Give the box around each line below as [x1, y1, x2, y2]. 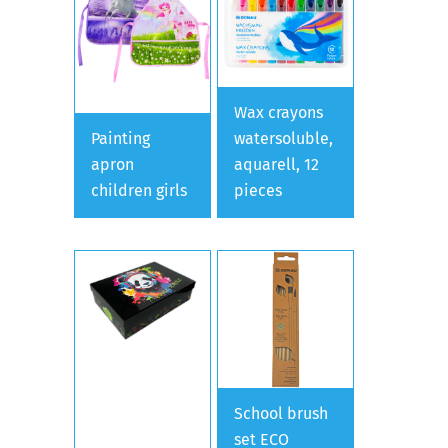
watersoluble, [234, 129, 334, 149]
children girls [91, 181, 187, 201]
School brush [234, 403, 329, 423]
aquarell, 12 [234, 155, 320, 175]
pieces [234, 181, 283, 201]
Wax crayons [234, 103, 324, 123]
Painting [91, 129, 150, 149]
